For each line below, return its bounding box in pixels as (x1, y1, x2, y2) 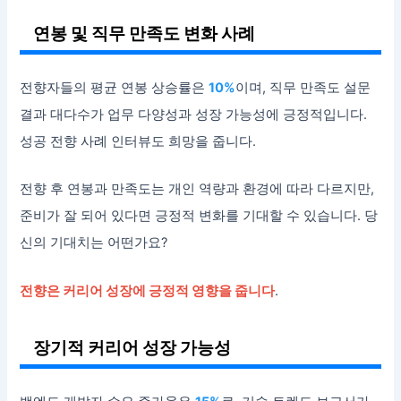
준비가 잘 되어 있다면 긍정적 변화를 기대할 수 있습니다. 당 (20, 208, 379, 225)
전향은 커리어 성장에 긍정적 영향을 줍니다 (20, 282, 276, 299)
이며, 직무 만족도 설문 (235, 79, 371, 96)
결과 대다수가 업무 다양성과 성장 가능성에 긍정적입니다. (20, 106, 368, 123)
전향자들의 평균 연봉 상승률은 (20, 79, 209, 96)
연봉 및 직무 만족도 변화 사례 (33, 21, 256, 44)
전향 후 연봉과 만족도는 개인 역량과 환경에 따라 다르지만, (20, 181, 375, 198)
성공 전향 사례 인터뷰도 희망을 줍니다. (20, 132, 257, 149)
